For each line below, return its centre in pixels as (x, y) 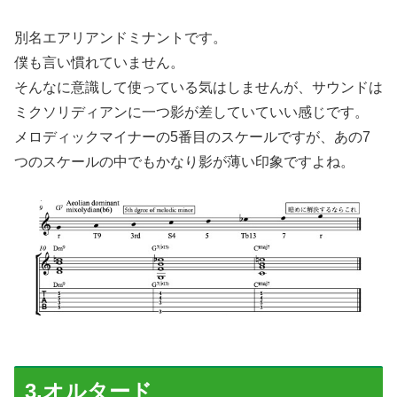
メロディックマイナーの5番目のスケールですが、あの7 (192, 136)
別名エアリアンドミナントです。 (121, 37)
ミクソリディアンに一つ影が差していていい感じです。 (191, 112)
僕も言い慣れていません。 (99, 62)
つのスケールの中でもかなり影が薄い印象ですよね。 (184, 161)
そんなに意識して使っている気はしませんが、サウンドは (198, 87)
